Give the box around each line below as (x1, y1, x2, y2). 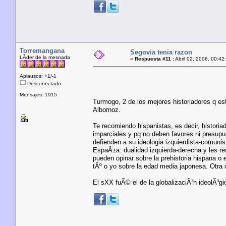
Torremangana (20, 46, 65, 54)
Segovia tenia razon (130, 48, 192, 56)
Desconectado (26, 80, 61, 86)
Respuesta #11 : (135, 55, 174, 62)
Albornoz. (93, 105, 121, 114)
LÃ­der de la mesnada (20, 54, 70, 60)
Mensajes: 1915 (20, 91, 57, 97)
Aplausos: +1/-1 (20, 73, 56, 79)
